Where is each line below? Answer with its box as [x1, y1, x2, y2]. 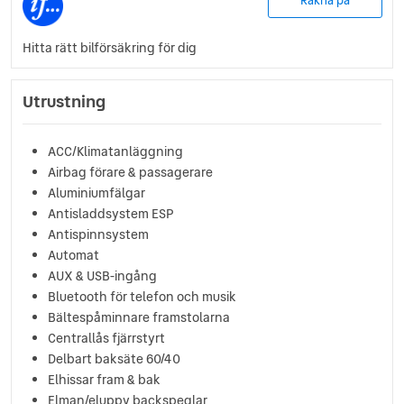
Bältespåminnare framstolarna [48, 308, 230, 326]
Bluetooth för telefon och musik [48, 287, 236, 306]
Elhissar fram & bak [48, 370, 161, 389]
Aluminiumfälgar [48, 183, 145, 202]
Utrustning [23, 88, 106, 114]
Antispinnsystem [48, 225, 149, 243]
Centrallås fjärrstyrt [48, 328, 165, 347]
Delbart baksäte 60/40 [48, 349, 180, 368]
